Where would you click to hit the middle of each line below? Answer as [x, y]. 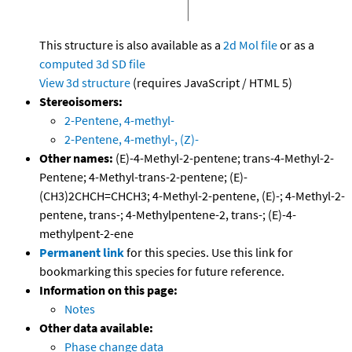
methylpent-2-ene [86, 234]
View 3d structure [85, 83]
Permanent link [82, 253]
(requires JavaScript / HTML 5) [211, 83]
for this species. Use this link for [210, 253]
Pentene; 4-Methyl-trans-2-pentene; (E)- [143, 177]
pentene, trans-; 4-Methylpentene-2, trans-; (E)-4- [168, 215]
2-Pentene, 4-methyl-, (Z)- [132, 139]
